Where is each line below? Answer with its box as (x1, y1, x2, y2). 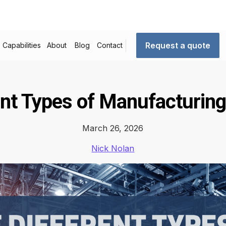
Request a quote (145, 40, 211, 50)
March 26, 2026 (82, 123, 144, 133)
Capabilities (3, 41, 41, 49)
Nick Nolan (91, 143, 135, 153)
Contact (96, 41, 123, 49)
